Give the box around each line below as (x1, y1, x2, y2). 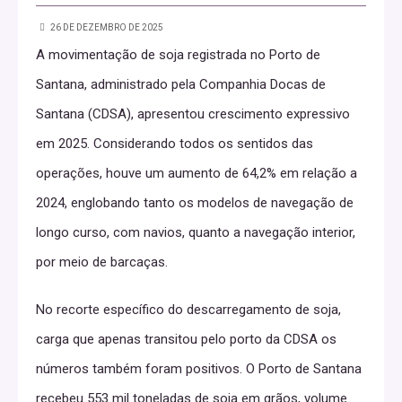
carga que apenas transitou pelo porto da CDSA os (36, 331, 336, 347)
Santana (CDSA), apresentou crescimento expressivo (36, 106, 350, 122)
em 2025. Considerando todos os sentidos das (36, 135, 313, 152)
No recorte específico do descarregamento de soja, (36, 301, 341, 318)
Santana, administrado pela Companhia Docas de (36, 76, 326, 92)
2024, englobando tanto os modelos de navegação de (36, 195, 354, 211)
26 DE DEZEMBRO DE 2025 (48, 22, 163, 32)
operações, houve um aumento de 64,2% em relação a (36, 165, 357, 181)
